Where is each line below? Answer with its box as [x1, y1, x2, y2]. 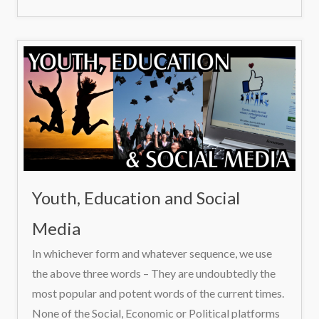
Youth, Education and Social [32, 187, 240, 209]
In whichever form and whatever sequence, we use [32, 246, 272, 261]
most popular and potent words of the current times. [32, 286, 284, 300]
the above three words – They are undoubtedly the [32, 266, 276, 281]
